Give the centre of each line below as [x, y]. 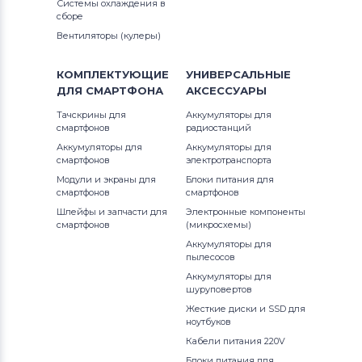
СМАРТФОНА [124, 90]
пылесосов [210, 257]
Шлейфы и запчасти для [112, 212]
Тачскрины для [91, 115]
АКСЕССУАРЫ [226, 90]
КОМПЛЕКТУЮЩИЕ [113, 74]
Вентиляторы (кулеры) [109, 36]
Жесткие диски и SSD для [246, 309]
